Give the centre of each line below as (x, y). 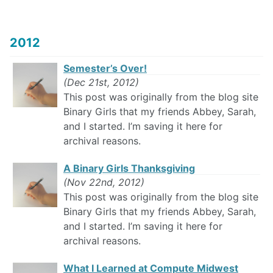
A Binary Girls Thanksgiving (129, 168)
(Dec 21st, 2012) (101, 83)
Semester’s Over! (105, 69)
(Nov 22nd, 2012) (104, 183)
